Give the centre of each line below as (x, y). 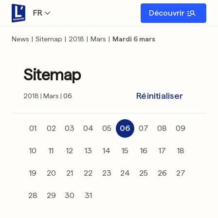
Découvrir (167, 13)
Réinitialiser (160, 96)
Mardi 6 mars (134, 39)
